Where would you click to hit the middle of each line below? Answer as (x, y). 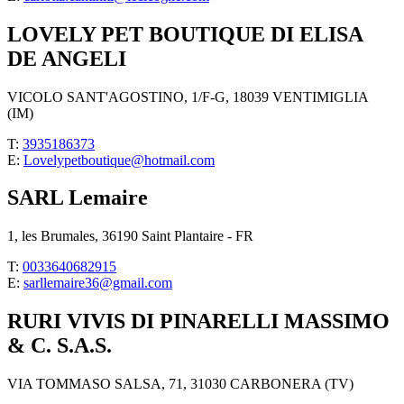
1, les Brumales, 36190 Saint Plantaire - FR (130, 236)
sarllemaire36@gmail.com (98, 283)
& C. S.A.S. (60, 346)
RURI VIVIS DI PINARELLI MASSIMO (198, 321)
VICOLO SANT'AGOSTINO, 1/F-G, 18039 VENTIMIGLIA (188, 96)
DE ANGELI (67, 58)
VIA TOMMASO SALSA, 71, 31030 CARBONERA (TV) (180, 384)
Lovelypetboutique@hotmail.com (119, 160)
